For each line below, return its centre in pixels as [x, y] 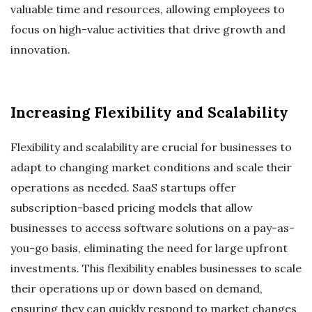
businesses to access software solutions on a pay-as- [153, 228]
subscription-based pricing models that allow [132, 208]
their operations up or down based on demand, [136, 289]
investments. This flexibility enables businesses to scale [156, 268]
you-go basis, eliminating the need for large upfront [149, 248]
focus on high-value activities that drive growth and [148, 30]
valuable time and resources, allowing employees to [148, 9]
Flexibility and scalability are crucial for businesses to [151, 147]
